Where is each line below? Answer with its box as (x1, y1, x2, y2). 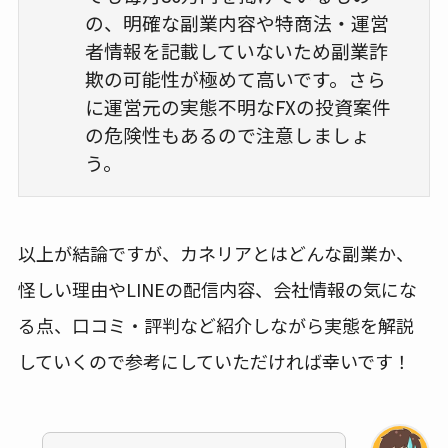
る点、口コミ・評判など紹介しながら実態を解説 (17, 311, 414, 338)
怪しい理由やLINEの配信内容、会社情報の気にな (17, 275, 417, 302)
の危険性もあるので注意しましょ (84, 121, 370, 149)
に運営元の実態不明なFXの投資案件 (84, 93, 391, 121)
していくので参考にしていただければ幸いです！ (17, 347, 411, 374)
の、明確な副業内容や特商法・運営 (84, 9, 389, 37)
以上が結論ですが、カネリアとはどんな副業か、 (17, 239, 414, 266)
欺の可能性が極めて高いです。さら (84, 65, 386, 93)
